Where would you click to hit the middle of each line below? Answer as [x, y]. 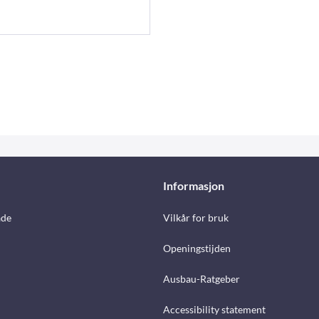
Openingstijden [197, 249]
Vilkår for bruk [196, 218]
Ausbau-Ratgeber [202, 279]
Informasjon [194, 186]
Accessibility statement [214, 310]
